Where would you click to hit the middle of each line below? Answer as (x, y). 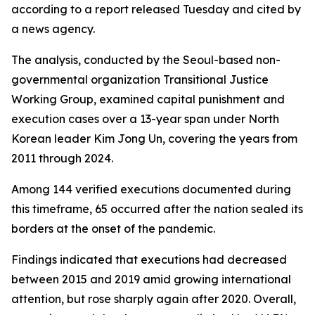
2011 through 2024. (62, 158)
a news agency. (53, 29)
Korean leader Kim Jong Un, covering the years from (154, 139)
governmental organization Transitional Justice (140, 79)
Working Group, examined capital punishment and (148, 99)
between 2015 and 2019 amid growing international (151, 279)
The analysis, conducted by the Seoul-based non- (146, 60)
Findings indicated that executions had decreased (149, 259)
